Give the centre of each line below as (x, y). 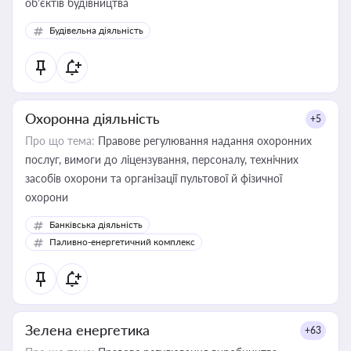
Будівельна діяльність (96, 30)
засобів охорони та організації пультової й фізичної (154, 178)
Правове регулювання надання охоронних (203, 141)
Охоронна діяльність (92, 118)
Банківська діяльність (96, 224)
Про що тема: (60, 141)
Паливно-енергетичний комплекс (122, 242)
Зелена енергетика (87, 330)
